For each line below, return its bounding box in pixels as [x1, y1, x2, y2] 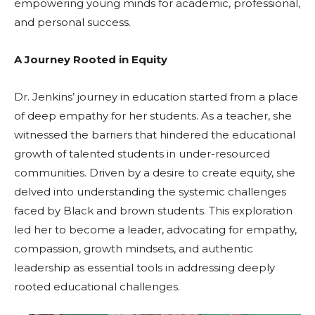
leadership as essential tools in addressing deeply [14, 261, 275, 275]
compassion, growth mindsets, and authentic [14, 242, 253, 256]
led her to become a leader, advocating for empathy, [14, 223, 297, 237]
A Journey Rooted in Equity [14, 53, 167, 67]
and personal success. [14, 15, 131, 30]
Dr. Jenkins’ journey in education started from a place [14, 90, 298, 104]
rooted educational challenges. [14, 280, 180, 294]
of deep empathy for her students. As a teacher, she [14, 109, 292, 123]
